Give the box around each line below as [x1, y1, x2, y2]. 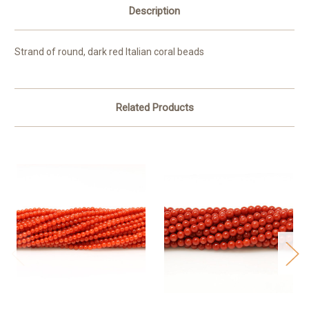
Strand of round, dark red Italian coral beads [14, 46, 204, 58]
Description [129, 5, 180, 18]
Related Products [115, 101, 194, 114]
